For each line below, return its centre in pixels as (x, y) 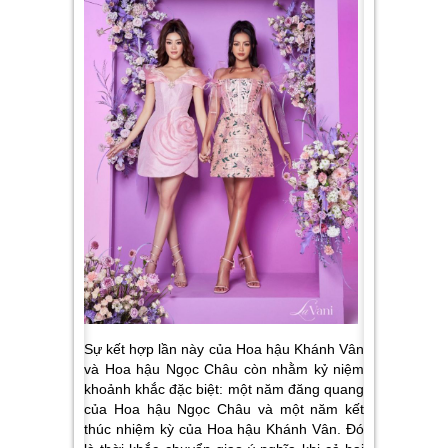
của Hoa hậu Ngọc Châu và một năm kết (224, 409)
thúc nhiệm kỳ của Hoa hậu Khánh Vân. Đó (224, 429)
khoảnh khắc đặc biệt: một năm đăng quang (224, 389)
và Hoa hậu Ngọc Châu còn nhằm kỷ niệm (224, 369)
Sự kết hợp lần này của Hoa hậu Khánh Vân (224, 349)
